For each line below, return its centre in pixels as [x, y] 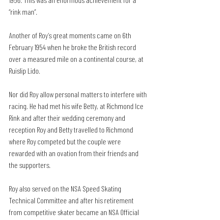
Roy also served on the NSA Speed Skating [66, 188]
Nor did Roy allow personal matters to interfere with [79, 94]
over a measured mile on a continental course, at [77, 58]
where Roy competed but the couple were [66, 141]
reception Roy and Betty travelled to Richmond [72, 129]
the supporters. [30, 165]
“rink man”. [23, 11]
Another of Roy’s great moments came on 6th [71, 35]
